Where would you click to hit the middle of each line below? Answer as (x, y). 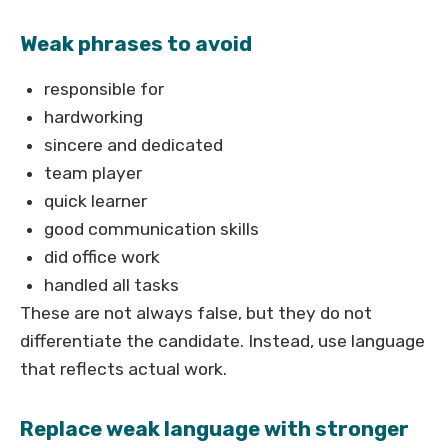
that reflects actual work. (123, 369)
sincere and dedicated (133, 145)
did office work (102, 257)
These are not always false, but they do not (196, 313)
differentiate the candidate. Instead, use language (222, 341)
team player (93, 173)
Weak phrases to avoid (136, 44)
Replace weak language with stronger (214, 429)
